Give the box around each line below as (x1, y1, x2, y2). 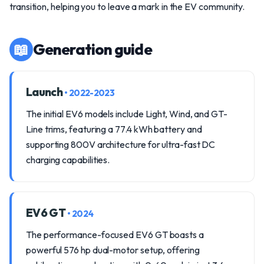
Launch (26, 85, 65, 99)
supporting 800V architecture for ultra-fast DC (26, 138, 216, 150)
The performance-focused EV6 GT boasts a (26, 229, 204, 240)
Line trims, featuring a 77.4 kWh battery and (26, 123, 202, 135)
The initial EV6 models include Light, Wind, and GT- (26, 108, 227, 120)
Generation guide (33, 39, 152, 59)
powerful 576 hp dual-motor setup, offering (26, 244, 200, 256)
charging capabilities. (26, 154, 110, 166)
